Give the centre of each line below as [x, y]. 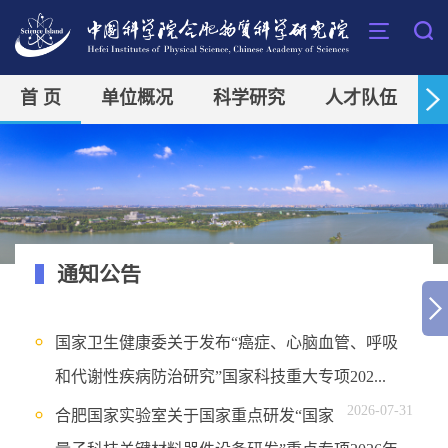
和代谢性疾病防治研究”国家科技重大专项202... [220, 377]
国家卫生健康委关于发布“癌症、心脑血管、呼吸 [226, 343]
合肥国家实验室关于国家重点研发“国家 [194, 416]
